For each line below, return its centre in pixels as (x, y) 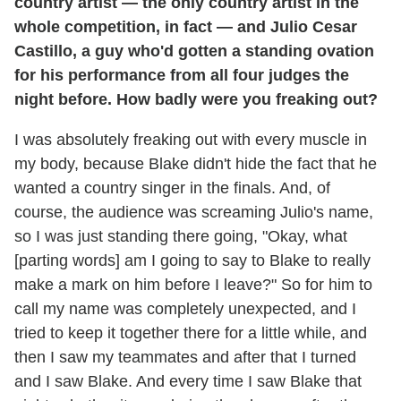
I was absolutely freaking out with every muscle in (191, 139)
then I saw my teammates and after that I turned (185, 357)
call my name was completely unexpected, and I (185, 308)
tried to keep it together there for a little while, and (191, 333)
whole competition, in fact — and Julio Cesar (186, 26)
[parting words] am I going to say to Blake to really (192, 260)
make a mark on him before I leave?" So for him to (193, 284)
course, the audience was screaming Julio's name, (194, 212)
